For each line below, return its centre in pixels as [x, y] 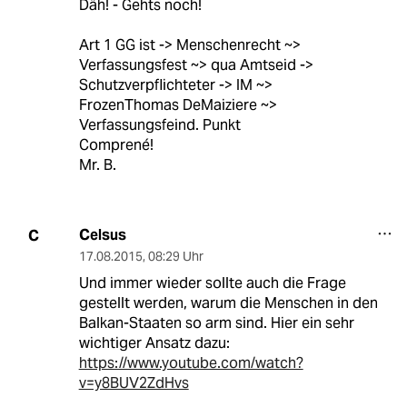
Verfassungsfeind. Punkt [159, 125]
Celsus [102, 235]
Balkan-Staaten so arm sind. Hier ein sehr [216, 323]
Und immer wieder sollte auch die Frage [212, 283]
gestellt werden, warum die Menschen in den [228, 303]
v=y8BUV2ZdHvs [134, 383]
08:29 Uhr [175, 257]
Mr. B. [97, 165]
